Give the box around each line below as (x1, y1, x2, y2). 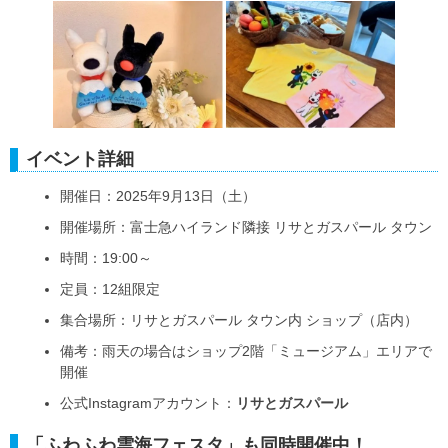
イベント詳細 (26, 149, 134, 170)
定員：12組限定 (60, 281, 160, 298)
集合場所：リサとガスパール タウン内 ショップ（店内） (60, 312, 418, 329)
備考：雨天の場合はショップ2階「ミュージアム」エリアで (60, 343, 432, 360)
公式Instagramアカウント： (60, 395, 236, 412)
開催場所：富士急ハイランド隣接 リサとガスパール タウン (60, 219, 432, 236)
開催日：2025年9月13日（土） (60, 188, 256, 205)
